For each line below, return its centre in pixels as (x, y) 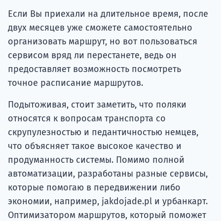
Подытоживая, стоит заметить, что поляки (97, 104)
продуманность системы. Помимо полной (96, 160)
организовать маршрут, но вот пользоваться (103, 41)
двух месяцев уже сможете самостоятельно (100, 27)
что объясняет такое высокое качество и (95, 146)
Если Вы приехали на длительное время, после (108, 14)
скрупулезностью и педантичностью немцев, (103, 132)
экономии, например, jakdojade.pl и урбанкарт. (108, 201)
